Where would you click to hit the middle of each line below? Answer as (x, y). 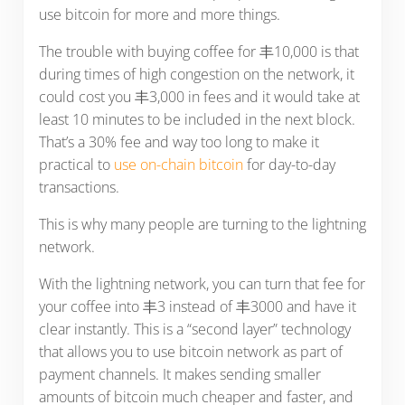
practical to (76, 164)
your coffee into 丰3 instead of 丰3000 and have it (197, 306)
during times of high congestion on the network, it (196, 74)
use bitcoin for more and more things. (159, 14)
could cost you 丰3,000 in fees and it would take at (199, 96)
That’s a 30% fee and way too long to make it (179, 141)
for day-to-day (289, 164)
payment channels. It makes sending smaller (179, 374)
